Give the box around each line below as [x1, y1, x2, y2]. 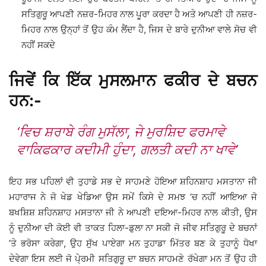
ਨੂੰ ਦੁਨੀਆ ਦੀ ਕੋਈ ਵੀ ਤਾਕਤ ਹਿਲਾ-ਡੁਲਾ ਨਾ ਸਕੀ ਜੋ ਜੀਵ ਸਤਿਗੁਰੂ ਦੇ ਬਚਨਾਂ [9, 221, 257, 233]
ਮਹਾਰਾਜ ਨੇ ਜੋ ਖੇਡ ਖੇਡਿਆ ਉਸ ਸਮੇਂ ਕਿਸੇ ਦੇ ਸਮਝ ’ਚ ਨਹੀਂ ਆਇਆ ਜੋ [9, 191, 257, 202]
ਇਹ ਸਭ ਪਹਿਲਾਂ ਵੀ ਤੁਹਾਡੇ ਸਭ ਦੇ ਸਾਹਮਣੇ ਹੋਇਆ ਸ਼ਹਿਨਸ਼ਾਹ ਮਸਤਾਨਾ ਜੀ [9, 175, 257, 187]
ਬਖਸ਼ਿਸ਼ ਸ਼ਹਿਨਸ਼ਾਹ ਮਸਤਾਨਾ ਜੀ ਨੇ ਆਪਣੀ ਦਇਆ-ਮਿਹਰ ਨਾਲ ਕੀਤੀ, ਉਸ [9, 206, 257, 218]
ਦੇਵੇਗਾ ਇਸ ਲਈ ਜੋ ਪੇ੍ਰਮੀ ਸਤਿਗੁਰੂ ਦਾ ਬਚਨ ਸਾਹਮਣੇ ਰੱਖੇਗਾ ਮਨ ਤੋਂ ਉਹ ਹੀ [9, 252, 257, 264]
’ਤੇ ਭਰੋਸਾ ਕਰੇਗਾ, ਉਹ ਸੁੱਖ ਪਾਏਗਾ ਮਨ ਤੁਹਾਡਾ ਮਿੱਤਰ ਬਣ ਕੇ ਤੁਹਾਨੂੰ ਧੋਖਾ [9, 237, 257, 249]
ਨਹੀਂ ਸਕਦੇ [21, 39, 55, 50]
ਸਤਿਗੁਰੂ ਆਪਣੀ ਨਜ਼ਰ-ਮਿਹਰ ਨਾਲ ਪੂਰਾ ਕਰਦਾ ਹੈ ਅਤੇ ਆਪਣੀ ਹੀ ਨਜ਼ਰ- [21, 8, 257, 20]
